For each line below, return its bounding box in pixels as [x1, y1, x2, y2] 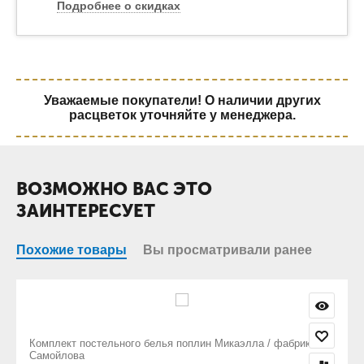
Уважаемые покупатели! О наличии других [43, 93, 321, 108]
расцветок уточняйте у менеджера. [68, 108, 296, 123]
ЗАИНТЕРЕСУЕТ [16, 200, 155, 223]
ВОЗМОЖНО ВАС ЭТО [16, 178, 212, 201]
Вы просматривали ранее [143, 243, 312, 258]
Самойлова [158, 349, 214, 362]
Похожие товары [16, 243, 127, 258]
